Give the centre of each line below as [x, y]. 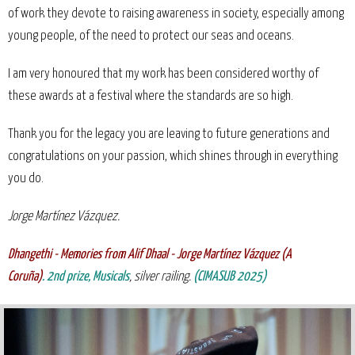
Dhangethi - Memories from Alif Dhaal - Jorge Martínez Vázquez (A [150, 254]
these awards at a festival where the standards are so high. [151, 96]
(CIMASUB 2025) [229, 277]
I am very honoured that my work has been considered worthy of [163, 74]
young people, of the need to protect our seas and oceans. [151, 36]
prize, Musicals [98, 277]
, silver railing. [160, 277]
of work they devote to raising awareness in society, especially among [176, 13]
